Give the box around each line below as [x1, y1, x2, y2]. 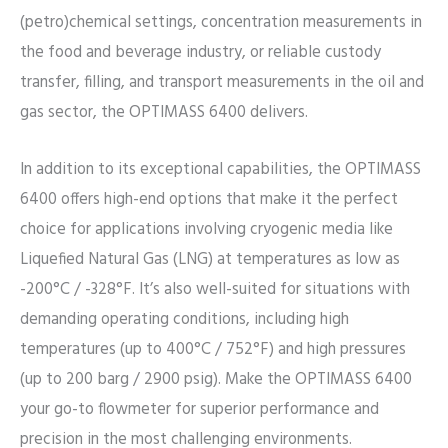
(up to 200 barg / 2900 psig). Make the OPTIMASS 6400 [20, 366, 412, 393]
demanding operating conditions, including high [20, 306, 349, 333]
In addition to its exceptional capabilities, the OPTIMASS [20, 156, 421, 183]
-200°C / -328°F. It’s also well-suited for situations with [20, 276, 410, 303]
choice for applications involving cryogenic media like [20, 216, 393, 243]
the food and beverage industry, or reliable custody [20, 40, 381, 67]
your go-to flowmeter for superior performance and [20, 396, 379, 423]
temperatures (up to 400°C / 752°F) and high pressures [20, 336, 406, 363]
